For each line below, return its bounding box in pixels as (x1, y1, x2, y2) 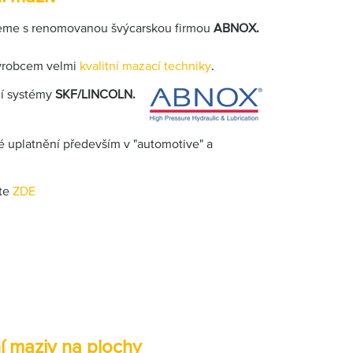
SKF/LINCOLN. (55, 87, 136, 101)
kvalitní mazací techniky (80, 58, 211, 72)
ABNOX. (214, 20, 262, 35)
